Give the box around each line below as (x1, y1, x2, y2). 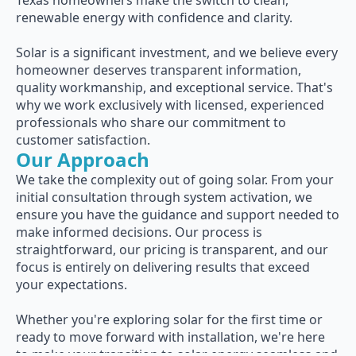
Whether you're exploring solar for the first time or (16, 311, 323, 328)
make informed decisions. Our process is (16, 223, 262, 241)
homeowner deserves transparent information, (16, 61, 301, 79)
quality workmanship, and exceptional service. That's (16, 79, 333, 96)
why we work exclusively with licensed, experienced (16, 96, 324, 114)
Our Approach (16, 146, 149, 172)
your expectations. (16, 276, 127, 293)
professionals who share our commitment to (16, 114, 286, 131)
